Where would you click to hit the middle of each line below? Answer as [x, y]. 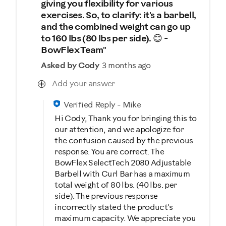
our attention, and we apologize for [119, 130]
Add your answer [83, 84]
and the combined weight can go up [116, 27]
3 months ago [126, 66]
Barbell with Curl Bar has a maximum [122, 174]
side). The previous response [106, 196]
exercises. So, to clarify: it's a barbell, [119, 16]
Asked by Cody [70, 66]
